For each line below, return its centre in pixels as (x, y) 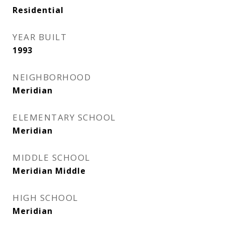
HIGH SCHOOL (45, 198)
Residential (38, 10)
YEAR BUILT (40, 37)
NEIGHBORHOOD (52, 77)
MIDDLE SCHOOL (51, 157)
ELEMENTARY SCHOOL (64, 117)
